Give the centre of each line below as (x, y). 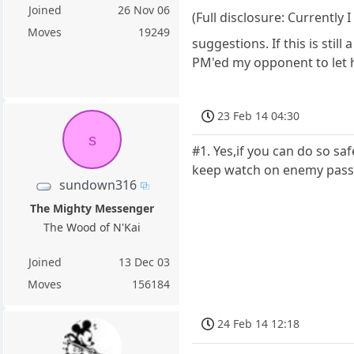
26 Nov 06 (144, 10)
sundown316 (98, 185)
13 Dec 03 (145, 262)
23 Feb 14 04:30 (259, 115)
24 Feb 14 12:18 (259, 323)
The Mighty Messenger (92, 208)
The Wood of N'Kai (92, 227)
